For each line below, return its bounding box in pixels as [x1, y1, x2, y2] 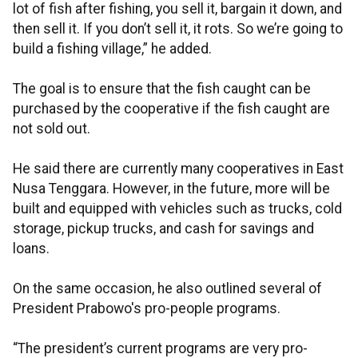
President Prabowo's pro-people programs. [13, 300, 280, 317]
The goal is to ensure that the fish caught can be [13, 81, 311, 97]
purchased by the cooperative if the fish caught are [13, 101, 330, 117]
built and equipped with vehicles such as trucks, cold [13, 201, 342, 217]
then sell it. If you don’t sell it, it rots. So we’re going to [13, 21, 343, 38]
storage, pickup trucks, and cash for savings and [13, 221, 314, 237]
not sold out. [13, 121, 90, 137]
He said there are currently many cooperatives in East [13, 161, 344, 177]
